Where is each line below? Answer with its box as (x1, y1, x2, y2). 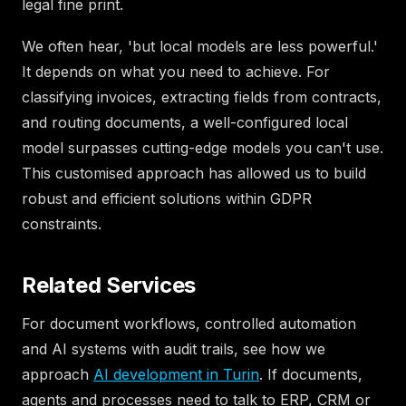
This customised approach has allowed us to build (22, 163, 366, 182)
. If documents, (259, 364, 362, 383)
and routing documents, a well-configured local (22, 112, 348, 131)
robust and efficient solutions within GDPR (22, 188, 312, 208)
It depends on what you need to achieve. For (22, 62, 330, 81)
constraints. (22, 214, 101, 233)
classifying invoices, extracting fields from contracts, (22, 87, 382, 106)
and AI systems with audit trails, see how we (22, 339, 325, 358)
